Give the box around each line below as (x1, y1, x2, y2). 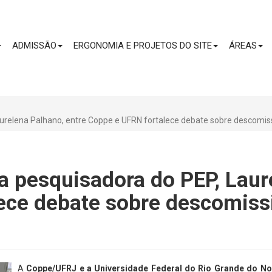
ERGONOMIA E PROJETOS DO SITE (73, 40, 212, 52)
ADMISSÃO (12, 40, 56, 52)
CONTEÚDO (135, 5, 159, 11)
